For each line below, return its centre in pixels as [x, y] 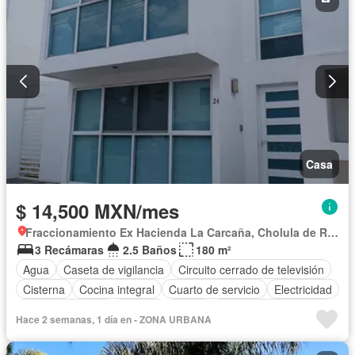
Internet [140, 309]
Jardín [189, 309]
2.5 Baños [150, 250]
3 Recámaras [69, 250]
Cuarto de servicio [214, 289]
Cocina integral [117, 289]
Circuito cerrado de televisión [251, 269]
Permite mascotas [68, 328]
